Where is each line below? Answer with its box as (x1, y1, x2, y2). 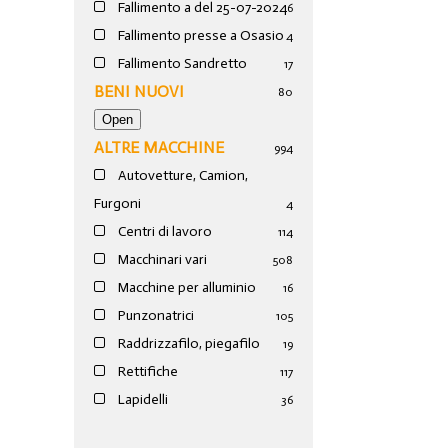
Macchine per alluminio (115, 279, 257, 297)
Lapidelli (115, 391, 169, 409)
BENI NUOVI (94, 82, 185, 102)
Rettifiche (115, 363, 179, 381)
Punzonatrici (115, 307, 195, 325)
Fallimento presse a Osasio (115, 27, 285, 45)
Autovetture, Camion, (115, 167, 249, 185)
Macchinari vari (115, 251, 208, 269)
